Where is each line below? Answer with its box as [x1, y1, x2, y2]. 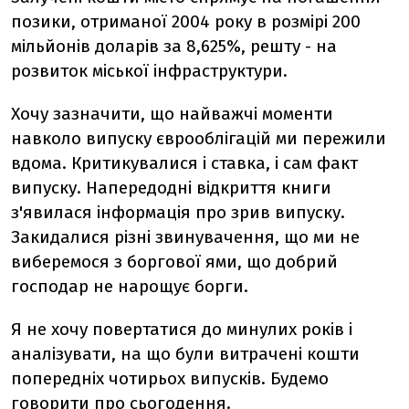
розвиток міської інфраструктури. [11, 60, 288, 81]
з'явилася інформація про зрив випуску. [11, 202, 345, 223]
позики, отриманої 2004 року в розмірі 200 [11, 11, 361, 32]
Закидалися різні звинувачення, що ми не [11, 226, 360, 247]
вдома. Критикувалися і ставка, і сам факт [11, 152, 358, 173]
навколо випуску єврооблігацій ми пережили [11, 128, 386, 149]
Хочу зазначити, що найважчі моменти [11, 103, 333, 124]
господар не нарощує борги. [11, 276, 248, 297]
